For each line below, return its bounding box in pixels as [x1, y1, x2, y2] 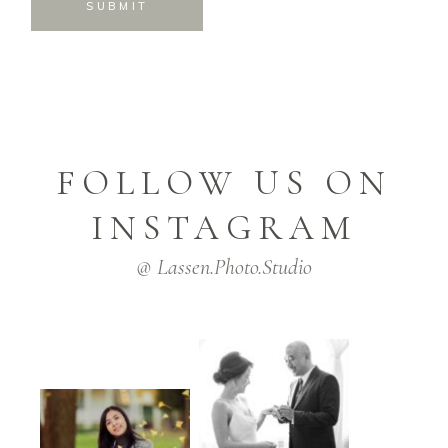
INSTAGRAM [90, 206, 357, 249]
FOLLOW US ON [55, 161, 392, 204]
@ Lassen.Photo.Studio [135, 253, 312, 280]
